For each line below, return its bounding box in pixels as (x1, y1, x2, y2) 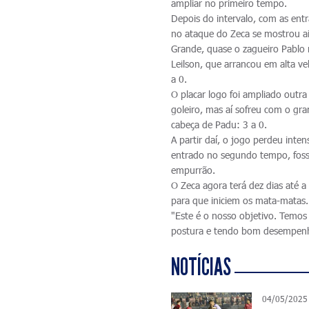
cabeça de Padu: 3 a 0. (171, 119, 268, 130)
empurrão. (171, 164, 219, 176)
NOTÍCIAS (171, 252, 232, 281)
